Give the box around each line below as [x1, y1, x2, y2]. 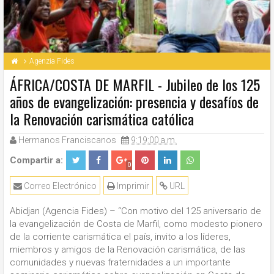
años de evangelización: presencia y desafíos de [10, 91, 259, 113]
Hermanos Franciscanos [18, 135, 116, 146]
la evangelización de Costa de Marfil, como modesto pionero [10, 218, 262, 230]
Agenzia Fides [29, 57, 75, 66]
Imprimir [115, 181, 149, 191]
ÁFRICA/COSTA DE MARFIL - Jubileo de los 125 [10, 73, 260, 96]
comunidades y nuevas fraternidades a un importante [10, 257, 231, 268]
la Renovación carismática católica [10, 108, 194, 130]
